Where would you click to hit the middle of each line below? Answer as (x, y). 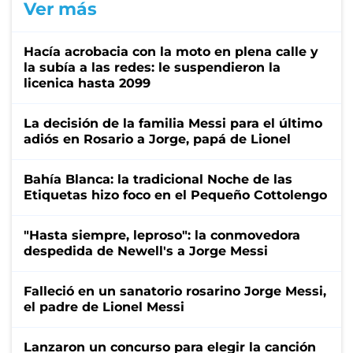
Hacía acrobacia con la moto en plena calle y (171, 51)
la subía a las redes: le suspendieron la (152, 67)
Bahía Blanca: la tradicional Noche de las (158, 179)
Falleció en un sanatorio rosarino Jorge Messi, (175, 291)
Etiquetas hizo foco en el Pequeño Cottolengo (175, 195)
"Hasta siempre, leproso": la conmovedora (162, 235)
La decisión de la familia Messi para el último (173, 123)
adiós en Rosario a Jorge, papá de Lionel (157, 139)
